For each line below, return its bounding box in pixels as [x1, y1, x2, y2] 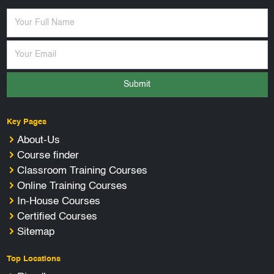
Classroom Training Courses [17, 166, 147, 177]
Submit [124, 80, 150, 89]
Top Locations [6, 255, 61, 264]
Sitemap [17, 227, 54, 238]
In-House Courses [17, 196, 100, 207]
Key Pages [6, 118, 46, 127]
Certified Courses [17, 212, 97, 223]
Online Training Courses [17, 181, 127, 192]
